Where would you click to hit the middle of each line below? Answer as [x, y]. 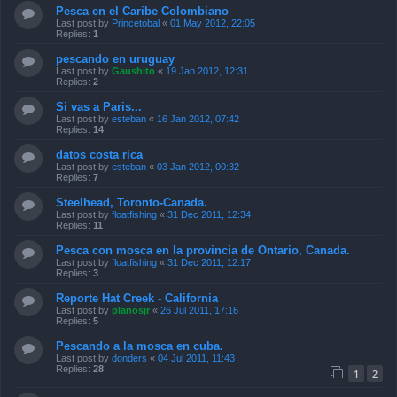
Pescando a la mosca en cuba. [140, 346]
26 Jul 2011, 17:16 [199, 310]
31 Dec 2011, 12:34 [209, 214]
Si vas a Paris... [99, 106]
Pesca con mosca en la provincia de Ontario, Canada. [203, 250]
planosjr [131, 310]
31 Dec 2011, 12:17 [209, 262]
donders [129, 358]
